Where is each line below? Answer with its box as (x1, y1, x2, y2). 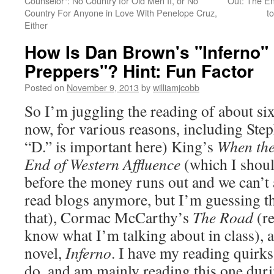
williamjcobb (153, 81, 199, 94)
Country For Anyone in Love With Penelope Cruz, (24, 6, 217, 19)
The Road (193, 207, 253, 228)
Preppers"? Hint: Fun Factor (24, 58, 254, 83)
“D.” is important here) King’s (24, 136, 217, 157)
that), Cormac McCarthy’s (24, 207, 193, 228)
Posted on (24, 81, 64, 94)
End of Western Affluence (24, 154, 180, 174)
